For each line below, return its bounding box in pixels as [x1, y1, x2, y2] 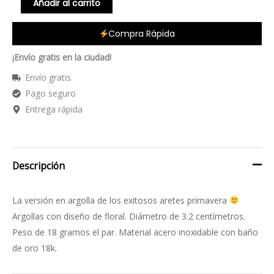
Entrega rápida [25, 103, 83, 116]
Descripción [12, 159, 65, 172]
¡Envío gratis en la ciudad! [12, 51, 111, 64]
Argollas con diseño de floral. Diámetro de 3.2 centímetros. [12, 210, 245, 222]
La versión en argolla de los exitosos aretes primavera [12, 194, 229, 206]
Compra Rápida [108, 28, 176, 40]
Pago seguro [25, 87, 76, 100]
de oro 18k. [12, 242, 57, 254]
